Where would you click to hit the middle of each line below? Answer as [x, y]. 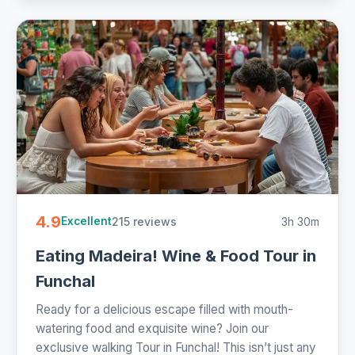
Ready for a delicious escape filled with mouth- [164, 309]
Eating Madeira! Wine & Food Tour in [176, 256]
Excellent [86, 221]
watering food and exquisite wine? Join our [152, 328]
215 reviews [144, 221]
